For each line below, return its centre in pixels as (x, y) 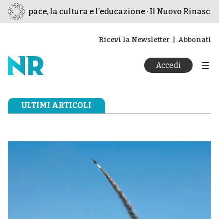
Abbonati (195, 40)
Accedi (168, 65)
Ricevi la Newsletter (134, 40)
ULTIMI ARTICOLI (56, 105)
